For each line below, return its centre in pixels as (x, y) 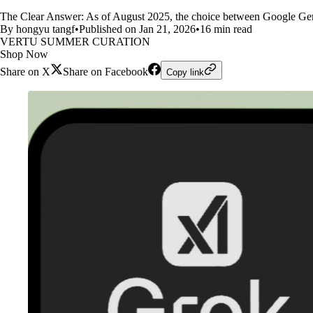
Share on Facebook (105, 72)
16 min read (226, 29)
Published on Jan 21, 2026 (137, 29)
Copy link (185, 72)
